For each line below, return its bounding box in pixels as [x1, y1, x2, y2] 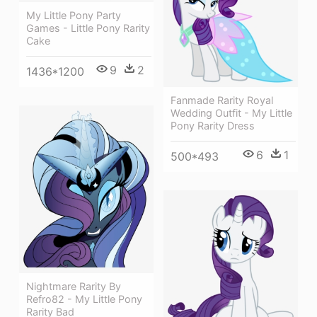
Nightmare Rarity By [26, 280, 121, 292]
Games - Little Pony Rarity [26, 21, 150, 34]
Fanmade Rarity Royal [171, 94, 273, 107]
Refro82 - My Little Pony [26, 293, 142, 305]
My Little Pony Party [26, 8, 121, 21]
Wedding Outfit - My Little [171, 107, 292, 120]
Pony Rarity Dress [171, 120, 255, 132]
